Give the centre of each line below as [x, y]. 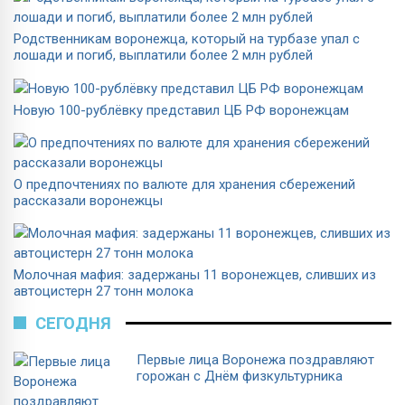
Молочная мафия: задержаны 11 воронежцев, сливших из [195, 274]
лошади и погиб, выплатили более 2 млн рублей [163, 55]
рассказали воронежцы [88, 200]
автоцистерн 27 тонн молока [104, 291]
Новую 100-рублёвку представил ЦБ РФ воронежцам [181, 110]
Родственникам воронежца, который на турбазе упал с [187, 38]
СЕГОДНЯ [73, 323]
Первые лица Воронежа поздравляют [255, 359]
